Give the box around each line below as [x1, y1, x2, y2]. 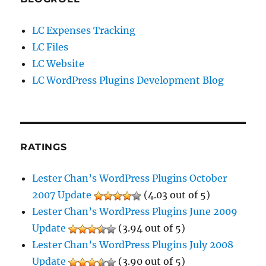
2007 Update [32, 189, 92, 201]
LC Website [32, 58, 85, 69]
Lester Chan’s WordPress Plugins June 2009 [32, 205, 238, 217]
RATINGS [20, 141, 67, 153]
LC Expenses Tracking [32, 24, 136, 36]
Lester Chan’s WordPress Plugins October [32, 172, 227, 184]
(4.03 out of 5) [141, 189, 211, 201]
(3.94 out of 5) [116, 222, 186, 234]
